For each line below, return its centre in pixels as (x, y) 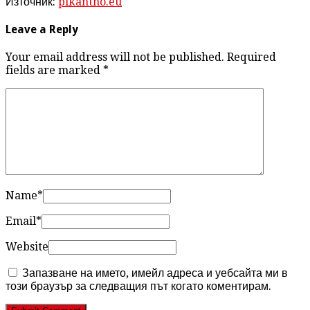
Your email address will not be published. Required (141, 57)
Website (27, 247)
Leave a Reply (42, 29)
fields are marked (54, 71)
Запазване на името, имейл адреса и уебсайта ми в (155, 273)
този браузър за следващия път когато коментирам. (138, 286)
